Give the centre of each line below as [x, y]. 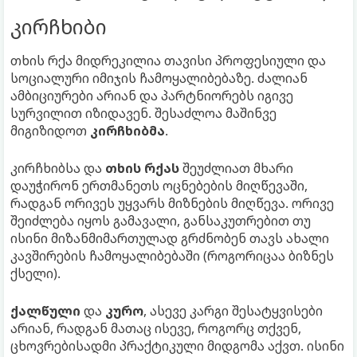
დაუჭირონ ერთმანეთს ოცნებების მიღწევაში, [159, 185]
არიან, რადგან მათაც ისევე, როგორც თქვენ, [156, 328]
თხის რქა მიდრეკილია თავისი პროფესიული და [168, 60]
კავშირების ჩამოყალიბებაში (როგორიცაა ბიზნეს [172, 255]
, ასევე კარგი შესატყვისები [233, 310]
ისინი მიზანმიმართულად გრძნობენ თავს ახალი [170, 238]
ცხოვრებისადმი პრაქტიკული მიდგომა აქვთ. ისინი [177, 345]
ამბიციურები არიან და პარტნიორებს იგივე [152, 95]
